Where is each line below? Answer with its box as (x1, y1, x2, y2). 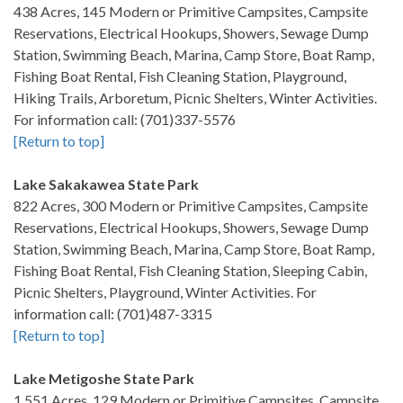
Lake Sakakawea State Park (13, 175, 199, 193)
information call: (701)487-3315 (13, 305, 212, 322)
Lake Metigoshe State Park (13, 370, 194, 387)
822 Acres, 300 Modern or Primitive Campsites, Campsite (13, 197, 368, 214)
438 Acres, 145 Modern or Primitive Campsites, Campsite (13, 3, 368, 20)
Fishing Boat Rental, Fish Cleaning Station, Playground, (13, 67, 346, 85)
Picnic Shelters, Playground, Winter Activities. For (13, 283, 317, 300)
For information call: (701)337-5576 (13, 111, 236, 128)
